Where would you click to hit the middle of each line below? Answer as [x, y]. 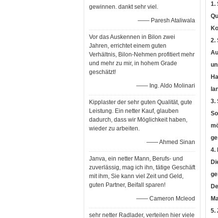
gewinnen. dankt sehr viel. [124, 7]
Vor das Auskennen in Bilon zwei [132, 37]
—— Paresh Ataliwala [166, 20]
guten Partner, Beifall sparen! [127, 185]
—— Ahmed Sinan [171, 142]
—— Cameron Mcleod [166, 199]
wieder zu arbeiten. [114, 128]
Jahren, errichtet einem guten [128, 46]
